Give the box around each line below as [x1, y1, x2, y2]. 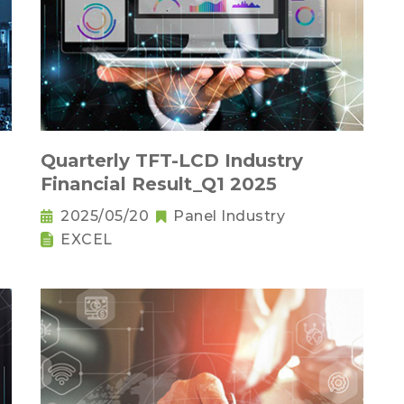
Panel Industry [173, 207, 285, 225]
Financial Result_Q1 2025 [41, 173, 277, 196]
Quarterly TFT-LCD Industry [41, 150, 303, 172]
